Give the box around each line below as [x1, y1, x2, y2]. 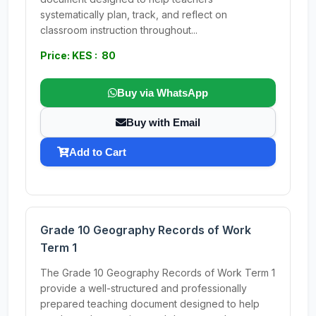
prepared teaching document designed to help [40, 298, 260, 310]
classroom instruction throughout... [40, 24, 197, 36]
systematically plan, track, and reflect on [40, 8, 227, 20]
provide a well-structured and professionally [40, 282, 247, 294]
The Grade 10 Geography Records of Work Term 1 [40, 267, 275, 279]
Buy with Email [126, 116, 200, 128]
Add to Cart [69, 146, 126, 158]
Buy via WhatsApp [117, 87, 208, 99]
